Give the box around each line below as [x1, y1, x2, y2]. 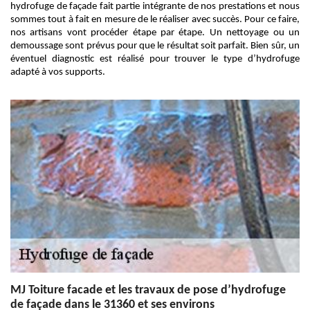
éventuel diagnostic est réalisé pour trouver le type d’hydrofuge [10, 54, 300, 64]
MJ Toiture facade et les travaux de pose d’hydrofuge [10, 284, 286, 297]
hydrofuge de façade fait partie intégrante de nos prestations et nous [10, 1, 300, 12]
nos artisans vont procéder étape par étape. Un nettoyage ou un [10, 28, 300, 38]
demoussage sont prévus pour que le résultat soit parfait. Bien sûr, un [10, 41, 300, 51]
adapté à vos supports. [10, 67, 105, 77]
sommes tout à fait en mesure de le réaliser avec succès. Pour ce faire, [10, 15, 300, 25]
